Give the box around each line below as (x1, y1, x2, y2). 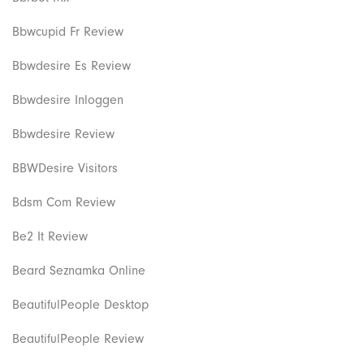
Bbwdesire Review (12, 126, 115, 141)
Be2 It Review (12, 228, 88, 244)
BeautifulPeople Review (12, 331, 144, 346)
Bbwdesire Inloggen (12, 92, 123, 107)
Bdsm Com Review (12, 194, 115, 210)
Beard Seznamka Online (12, 262, 145, 278)
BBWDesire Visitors (12, 160, 118, 175)
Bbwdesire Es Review (12, 58, 131, 73)
